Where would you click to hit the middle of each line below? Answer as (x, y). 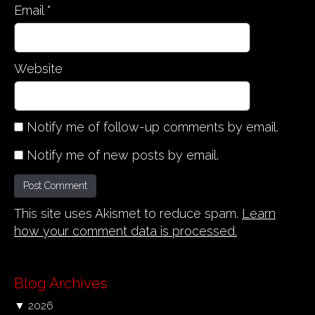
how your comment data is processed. (126, 231)
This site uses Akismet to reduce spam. (128, 213)
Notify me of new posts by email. (123, 155)
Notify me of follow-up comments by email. (153, 127)
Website (38, 68)
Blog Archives (61, 283)
